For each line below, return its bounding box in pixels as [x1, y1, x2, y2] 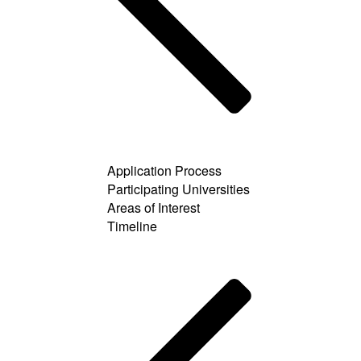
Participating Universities [107, 179, 250, 198]
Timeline [107, 216, 157, 235]
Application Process [107, 160, 222, 180]
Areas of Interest [107, 197, 200, 217]
